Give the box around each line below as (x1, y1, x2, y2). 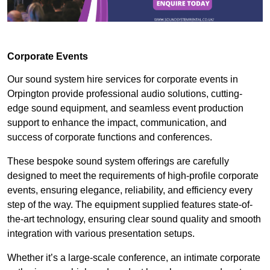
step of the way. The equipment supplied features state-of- (7, 199, 253, 210)
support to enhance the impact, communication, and (7, 117, 227, 128)
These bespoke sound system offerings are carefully (7, 155, 229, 166)
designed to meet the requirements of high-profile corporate (7, 170, 259, 181)
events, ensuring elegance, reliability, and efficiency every (7, 184, 253, 195)
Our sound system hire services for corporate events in (7, 74, 238, 84)
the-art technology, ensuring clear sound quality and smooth (7, 213, 261, 224)
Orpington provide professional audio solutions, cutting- (7, 88, 242, 99)
